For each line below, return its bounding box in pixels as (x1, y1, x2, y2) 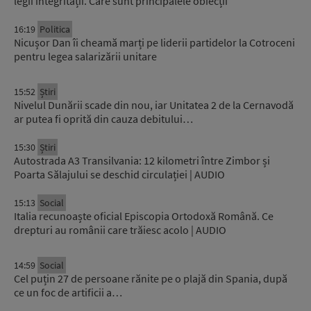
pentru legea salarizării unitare (14, 49, 157, 63)
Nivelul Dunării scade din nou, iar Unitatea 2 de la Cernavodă (14, 97, 294, 112)
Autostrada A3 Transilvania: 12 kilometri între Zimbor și (14, 153, 270, 167)
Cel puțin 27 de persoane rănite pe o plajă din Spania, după (14, 271, 287, 285)
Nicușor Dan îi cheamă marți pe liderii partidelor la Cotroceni (14, 35, 295, 49)
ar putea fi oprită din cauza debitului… (14, 111, 193, 126)
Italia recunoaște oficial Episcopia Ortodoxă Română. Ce (14, 208, 274, 223)
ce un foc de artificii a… (14, 285, 122, 299)
